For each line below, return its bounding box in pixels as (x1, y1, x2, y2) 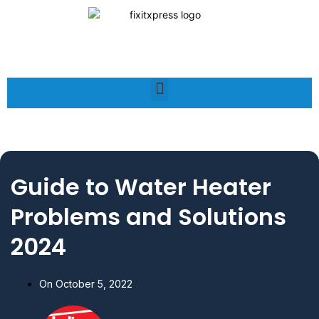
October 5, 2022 (53, 277, 132, 290)
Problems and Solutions (11, 200, 286, 233)
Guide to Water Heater (11, 170, 271, 203)
